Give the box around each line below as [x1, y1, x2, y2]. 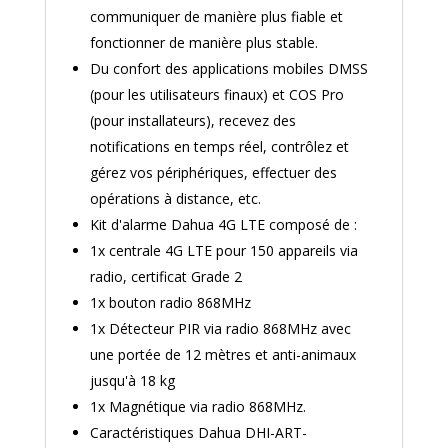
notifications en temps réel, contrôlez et [89, 137, 349, 157]
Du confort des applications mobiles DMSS [89, 59, 368, 79]
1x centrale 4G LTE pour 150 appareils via [89, 241, 358, 261]
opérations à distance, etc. [89, 189, 261, 209]
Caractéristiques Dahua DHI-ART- [89, 423, 307, 443]
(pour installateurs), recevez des [89, 111, 296, 131]
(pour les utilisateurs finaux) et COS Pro [89, 85, 344, 105]
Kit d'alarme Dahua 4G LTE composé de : [89, 215, 357, 235]
